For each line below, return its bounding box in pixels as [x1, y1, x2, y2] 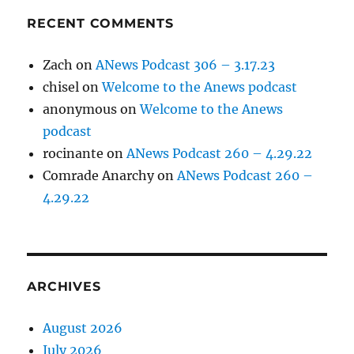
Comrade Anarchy [43, 168, 155, 184]
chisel [43, 79, 80, 96]
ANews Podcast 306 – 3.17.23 [96, 57, 276, 73]
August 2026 [43, 320, 123, 337]
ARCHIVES [27, 279, 101, 295]
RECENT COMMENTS [27, 16, 174, 32]
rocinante [43, 145, 104, 162]
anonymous [43, 101, 118, 118]
